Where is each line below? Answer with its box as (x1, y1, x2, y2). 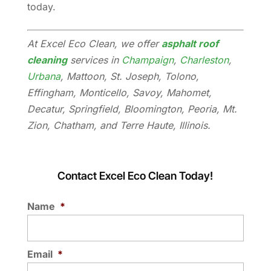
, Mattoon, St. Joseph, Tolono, (60, 70, 199, 83)
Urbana (27, 70, 60, 83)
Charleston (179, 54, 229, 67)
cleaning (27, 54, 67, 67)
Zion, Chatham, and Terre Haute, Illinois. (27, 119, 211, 132)
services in (67, 54, 122, 67)
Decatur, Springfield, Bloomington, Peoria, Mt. (27, 103, 237, 116)
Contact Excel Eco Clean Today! (57, 169, 214, 183)
